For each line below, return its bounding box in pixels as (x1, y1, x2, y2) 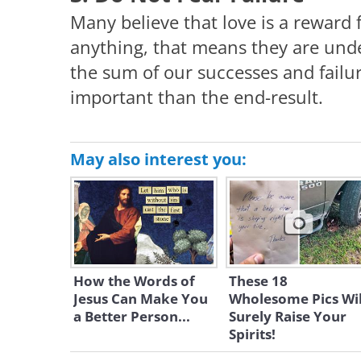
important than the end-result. (70, 85, 323, 110)
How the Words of (73, 271, 195, 290)
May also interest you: (70, 148, 247, 170)
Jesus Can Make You (73, 288, 208, 308)
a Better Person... (73, 306, 190, 326)
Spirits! (228, 324, 276, 343)
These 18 (228, 271, 288, 290)
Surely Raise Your (228, 306, 346, 326)
